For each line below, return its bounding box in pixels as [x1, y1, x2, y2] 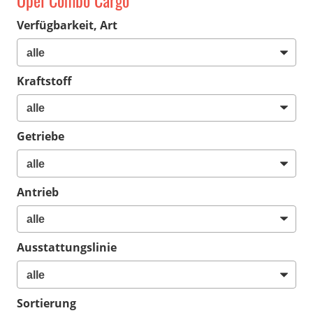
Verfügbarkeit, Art [17, 17, 117, 33]
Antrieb [17, 184, 59, 200]
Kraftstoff [17, 73, 71, 89]
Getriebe [17, 129, 64, 145]
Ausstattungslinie [17, 240, 117, 256]
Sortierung [17, 295, 76, 311]
